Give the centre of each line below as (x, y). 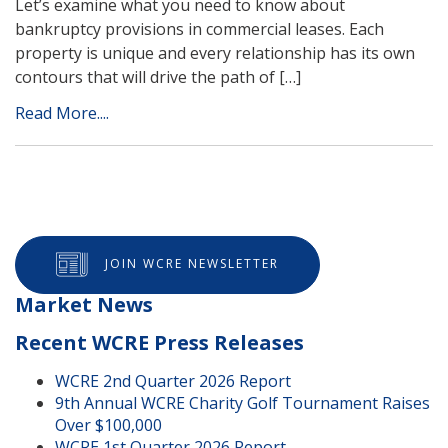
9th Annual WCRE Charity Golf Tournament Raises (242, 403)
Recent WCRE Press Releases (159, 343)
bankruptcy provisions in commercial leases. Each (199, 29)
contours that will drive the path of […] (158, 77)
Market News (84, 305)
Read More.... (62, 113)
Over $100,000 (108, 425)
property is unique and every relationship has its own (215, 53)
